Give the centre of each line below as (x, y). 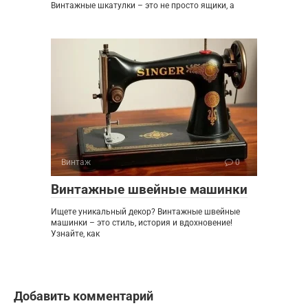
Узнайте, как (75, 233)
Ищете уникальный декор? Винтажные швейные (145, 211)
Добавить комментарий (84, 296)
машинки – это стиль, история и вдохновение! (142, 222)
